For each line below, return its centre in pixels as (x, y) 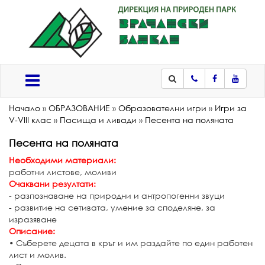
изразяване (33, 219)
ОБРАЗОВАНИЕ (79, 108)
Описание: (32, 231)
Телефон (209, 90)
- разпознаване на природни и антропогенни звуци (117, 195)
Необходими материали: (62, 160)
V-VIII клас (30, 120)
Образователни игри (162, 108)
